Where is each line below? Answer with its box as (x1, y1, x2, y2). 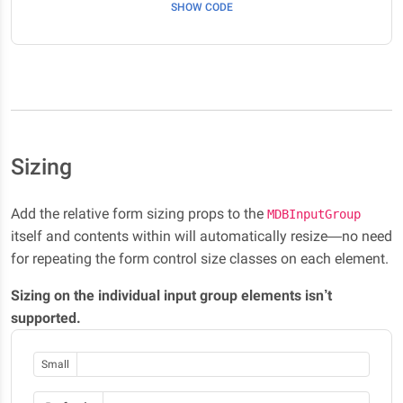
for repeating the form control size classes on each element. (11, 249, 389, 267)
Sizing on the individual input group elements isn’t (11, 286, 332, 304)
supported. (11, 309, 81, 327)
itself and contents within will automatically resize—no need (11, 227, 392, 245)
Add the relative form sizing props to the (11, 204, 267, 222)
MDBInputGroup (267, 206, 361, 221)
